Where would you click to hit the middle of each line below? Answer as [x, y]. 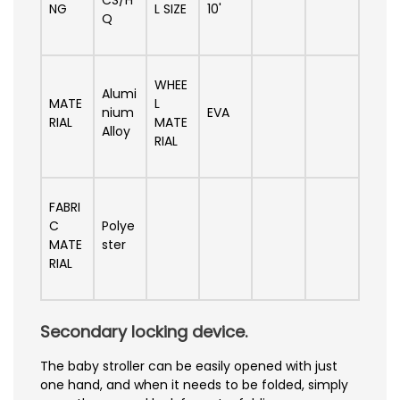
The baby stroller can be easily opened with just [189, 366]
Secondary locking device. [144, 331]
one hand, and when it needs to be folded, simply [194, 384]
